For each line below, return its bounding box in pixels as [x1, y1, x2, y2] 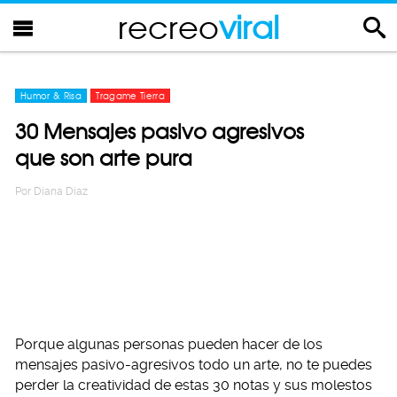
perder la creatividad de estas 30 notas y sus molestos [15, 377, 372, 393]
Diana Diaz [34, 185, 88, 198]
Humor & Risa [20, 90, 82, 101]
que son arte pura [15, 145, 192, 171]
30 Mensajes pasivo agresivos [15, 119, 304, 144]
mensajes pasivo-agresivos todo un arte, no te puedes [15, 356, 372, 373]
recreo [118, 8, 219, 46]
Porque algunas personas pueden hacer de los [15, 336, 323, 353]
